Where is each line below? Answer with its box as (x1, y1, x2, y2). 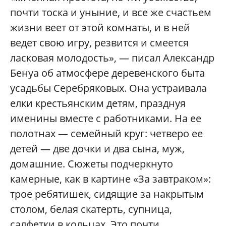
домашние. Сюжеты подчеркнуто (10, 156, 173, 171)
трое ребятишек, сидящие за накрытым (10, 187, 204, 201)
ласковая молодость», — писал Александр (10, 50, 214, 65)
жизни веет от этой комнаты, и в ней (10, 20, 190, 34)
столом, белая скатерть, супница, (10, 202, 172, 216)
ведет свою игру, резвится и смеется (10, 35, 189, 49)
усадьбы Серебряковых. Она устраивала (10, 81, 207, 95)
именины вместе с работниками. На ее (10, 111, 201, 125)
